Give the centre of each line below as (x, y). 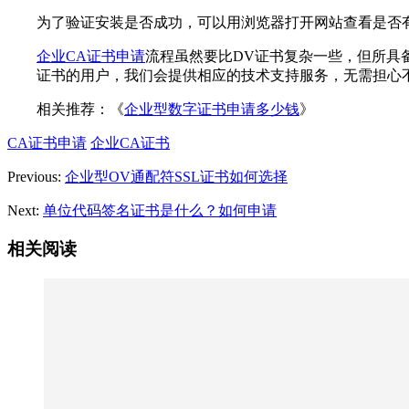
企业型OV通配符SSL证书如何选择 (176, 176)
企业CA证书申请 (91, 56)
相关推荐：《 (80, 109)
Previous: (36, 176)
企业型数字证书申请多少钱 (212, 109)
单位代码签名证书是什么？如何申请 (160, 210)
